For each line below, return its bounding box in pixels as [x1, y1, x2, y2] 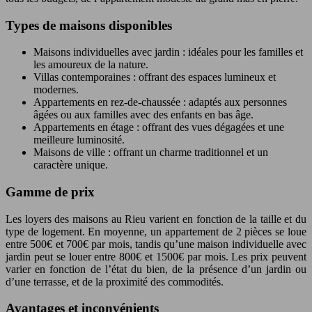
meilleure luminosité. [33, 134, 125, 146]
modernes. [33, 84, 79, 96]
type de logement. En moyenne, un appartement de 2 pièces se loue [6, 225, 306, 237]
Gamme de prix [6, 184, 95, 199]
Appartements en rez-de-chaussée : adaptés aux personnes [33, 96, 287, 109]
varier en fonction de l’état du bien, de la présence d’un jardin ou [6, 263, 306, 275]
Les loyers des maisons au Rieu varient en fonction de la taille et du [6, 212, 306, 225]
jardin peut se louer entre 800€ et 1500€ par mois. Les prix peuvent [6, 250, 306, 263]
